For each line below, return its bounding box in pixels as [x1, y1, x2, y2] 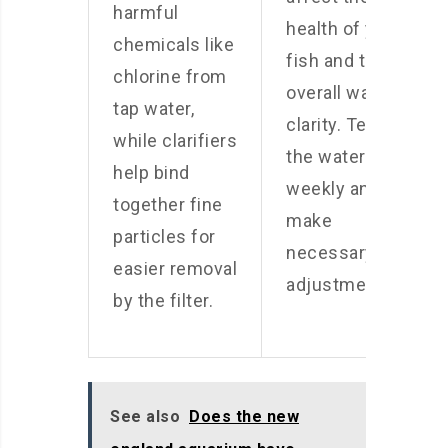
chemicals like [113, 34, 234, 55]
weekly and [286, 178, 380, 199]
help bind [113, 162, 190, 183]
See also [110, 407, 180, 426]
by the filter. [113, 290, 213, 311]
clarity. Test [286, 114, 384, 135]
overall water [286, 82, 394, 103]
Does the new [189, 407, 299, 426]
